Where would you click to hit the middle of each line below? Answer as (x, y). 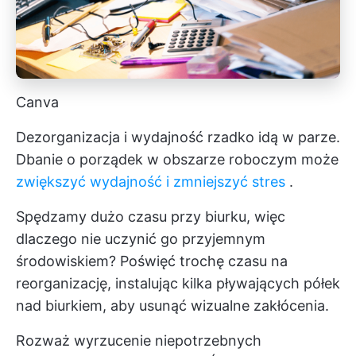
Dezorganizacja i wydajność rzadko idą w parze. (178, 137)
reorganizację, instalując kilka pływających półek (178, 283)
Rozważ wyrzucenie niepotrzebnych (139, 340)
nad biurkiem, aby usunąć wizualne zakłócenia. (172, 305)
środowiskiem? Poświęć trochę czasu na (152, 261)
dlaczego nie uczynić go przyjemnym (141, 238)
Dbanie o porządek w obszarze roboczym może (177, 159)
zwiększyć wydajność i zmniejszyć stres (151, 181)
